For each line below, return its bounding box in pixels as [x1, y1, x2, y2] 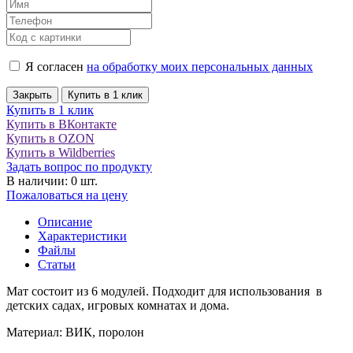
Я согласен [22, 59, 87, 73]
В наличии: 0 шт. [6, 173, 98, 188]
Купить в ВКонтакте [6, 117, 117, 131]
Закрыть [13, 88, 52, 101]
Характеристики [38, 229, 127, 243]
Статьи [38, 257, 76, 271]
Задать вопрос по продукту [6, 159, 152, 173]
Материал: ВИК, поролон [6, 325, 144, 339]
